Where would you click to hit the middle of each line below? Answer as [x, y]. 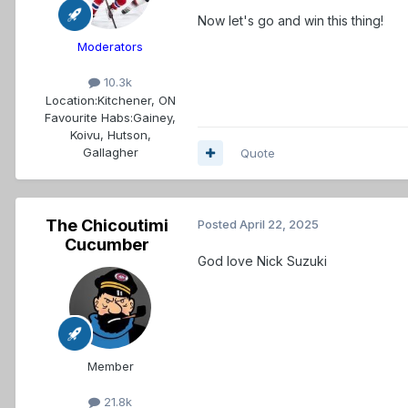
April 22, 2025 [279, 224]
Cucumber [107, 244]
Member [110, 366]
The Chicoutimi [107, 225]
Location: [71, 100]
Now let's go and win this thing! [291, 21]
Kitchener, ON [136, 100]
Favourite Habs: [89, 117]
